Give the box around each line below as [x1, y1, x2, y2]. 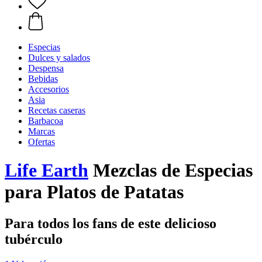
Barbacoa [28, 116, 63, 126]
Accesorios [28, 84, 69, 94]
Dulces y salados [28, 53, 90, 63]
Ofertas [28, 137, 55, 147]
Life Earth [5, 160, 88, 181]
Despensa [28, 63, 64, 73]
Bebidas [28, 74, 58, 84]
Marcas [28, 126, 55, 136]
